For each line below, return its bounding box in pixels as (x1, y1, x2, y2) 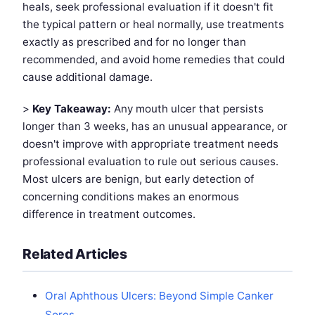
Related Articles (22, 245, 127, 263)
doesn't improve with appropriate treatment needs (22, 137, 278, 151)
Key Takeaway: (32, 102, 111, 116)
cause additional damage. (22, 70, 153, 84)
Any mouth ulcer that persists (111, 102, 264, 116)
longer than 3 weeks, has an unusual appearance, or (22, 120, 288, 134)
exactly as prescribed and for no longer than (22, 35, 246, 49)
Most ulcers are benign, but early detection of (22, 172, 254, 186)
